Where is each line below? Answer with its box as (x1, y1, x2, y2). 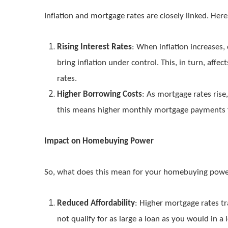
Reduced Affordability (57, 199, 135, 208)
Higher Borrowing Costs (57, 90, 142, 99)
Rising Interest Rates (57, 43, 132, 51)
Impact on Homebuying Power (44, 137, 154, 146)
